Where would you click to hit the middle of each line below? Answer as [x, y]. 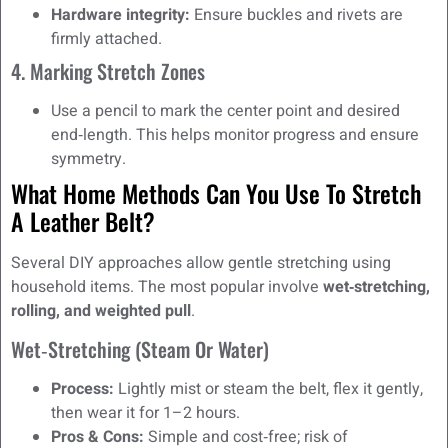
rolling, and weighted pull [101, 310]
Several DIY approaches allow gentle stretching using [201, 262]
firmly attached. [106, 38]
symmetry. [88, 158]
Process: [82, 389]
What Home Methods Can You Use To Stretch [216, 192]
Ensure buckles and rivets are [296, 14]
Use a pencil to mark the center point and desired [225, 110]
